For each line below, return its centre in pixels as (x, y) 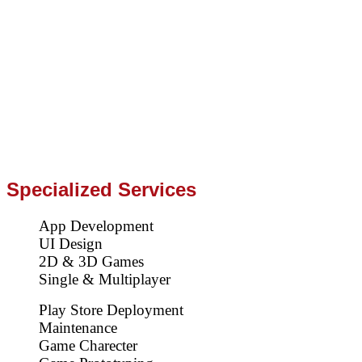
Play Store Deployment (111, 309)
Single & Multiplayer (105, 279)
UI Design (71, 243)
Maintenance (78, 327)
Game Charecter (88, 345)
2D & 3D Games (91, 261)
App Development (96, 225)
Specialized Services (101, 189)
